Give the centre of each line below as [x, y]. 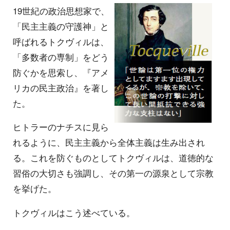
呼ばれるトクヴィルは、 [61, 41]
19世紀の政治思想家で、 [61, 11]
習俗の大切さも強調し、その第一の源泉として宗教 [113, 173]
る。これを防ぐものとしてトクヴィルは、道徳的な [113, 158]
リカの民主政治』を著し [61, 88]
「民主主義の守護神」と [61, 26]
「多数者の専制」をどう [61, 57]
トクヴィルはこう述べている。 [74, 213]
